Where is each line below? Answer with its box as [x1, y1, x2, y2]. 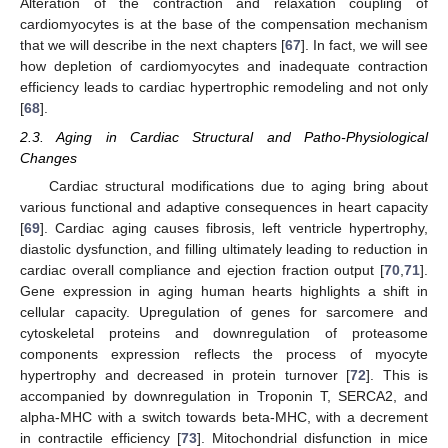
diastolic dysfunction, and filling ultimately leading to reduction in [20, 240, 428, 257]
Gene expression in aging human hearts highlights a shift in [20, 282, 428, 299]
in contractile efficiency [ [20, 429, 181, 446]
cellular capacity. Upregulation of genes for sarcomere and [20, 303, 428, 320]
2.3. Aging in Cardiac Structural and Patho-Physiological [20, 128, 428, 145]
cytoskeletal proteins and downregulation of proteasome [20, 324, 428, 341]
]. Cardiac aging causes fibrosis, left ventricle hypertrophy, [40, 219, 428, 236]
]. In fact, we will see [300, 37, 429, 54]
